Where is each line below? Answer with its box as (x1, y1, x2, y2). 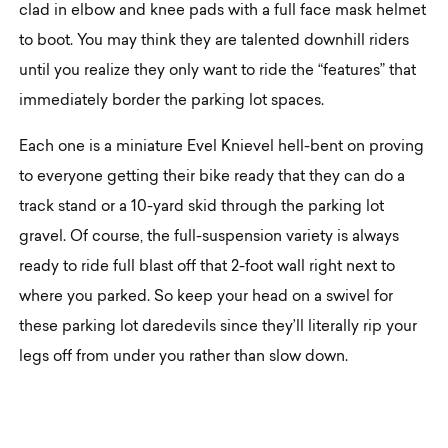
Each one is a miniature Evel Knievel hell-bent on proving (19, 139, 425, 155)
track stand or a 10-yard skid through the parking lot (19, 199, 385, 215)
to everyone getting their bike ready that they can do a (19, 169, 406, 185)
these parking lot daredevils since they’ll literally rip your (19, 319, 418, 335)
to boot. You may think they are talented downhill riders (19, 33, 410, 49)
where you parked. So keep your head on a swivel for (19, 289, 394, 305)
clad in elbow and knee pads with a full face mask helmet (19, 3, 427, 19)
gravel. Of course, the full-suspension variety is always (19, 229, 400, 245)
